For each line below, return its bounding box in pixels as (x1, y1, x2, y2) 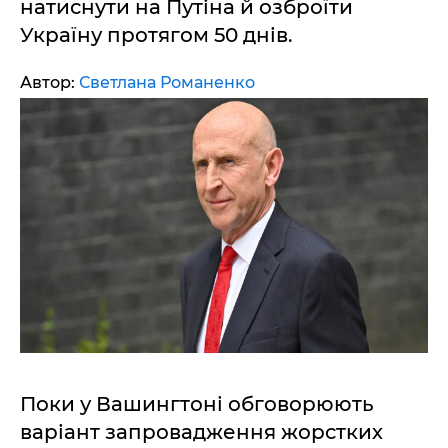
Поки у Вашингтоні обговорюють (20, 392, 374, 416)
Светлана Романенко (79, 73, 255, 92)
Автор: (20, 73, 79, 92)
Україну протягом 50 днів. (20, 23, 293, 47)
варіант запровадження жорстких (20, 420, 383, 444)
